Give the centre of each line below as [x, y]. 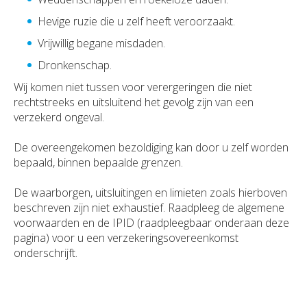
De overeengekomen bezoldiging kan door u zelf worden [151, 148]
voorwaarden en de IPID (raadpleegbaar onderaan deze [151, 223]
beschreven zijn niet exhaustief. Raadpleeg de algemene [149, 208]
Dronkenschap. [75, 65]
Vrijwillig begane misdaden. [101, 44]
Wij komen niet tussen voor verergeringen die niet [133, 87]
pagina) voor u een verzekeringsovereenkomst [126, 238]
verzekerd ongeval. [59, 118]
